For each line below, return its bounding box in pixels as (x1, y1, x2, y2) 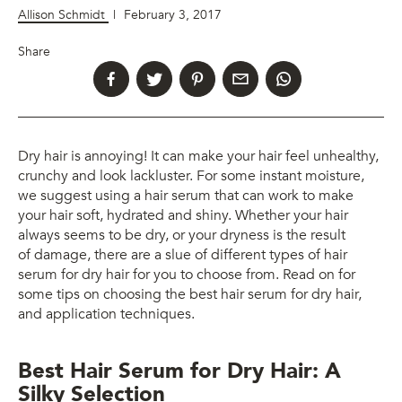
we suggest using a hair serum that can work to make (18, 185, 354, 205)
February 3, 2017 (124, 5, 222, 23)
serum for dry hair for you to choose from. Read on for (18, 264, 355, 284)
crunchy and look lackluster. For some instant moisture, (18, 165, 364, 186)
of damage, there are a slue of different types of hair (18, 244, 347, 265)
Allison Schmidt (18, 5, 109, 23)
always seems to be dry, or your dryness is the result (18, 224, 345, 245)
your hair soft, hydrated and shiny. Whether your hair (18, 205, 348, 225)
